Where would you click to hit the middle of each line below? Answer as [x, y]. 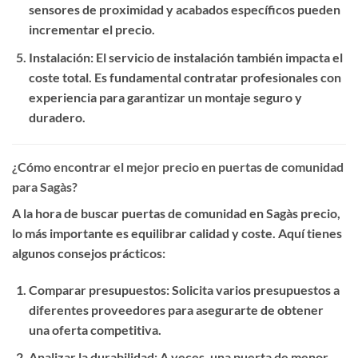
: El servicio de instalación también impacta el [216, 58]
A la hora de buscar [67, 213]
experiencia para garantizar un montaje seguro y [165, 97]
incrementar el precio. [91, 30]
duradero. [57, 117]
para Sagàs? [45, 186]
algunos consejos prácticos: [89, 253]
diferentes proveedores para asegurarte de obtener [176, 309]
